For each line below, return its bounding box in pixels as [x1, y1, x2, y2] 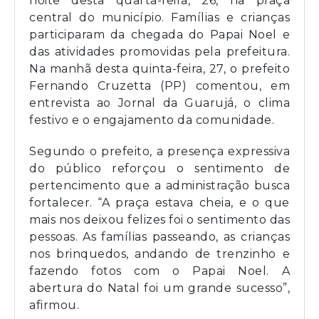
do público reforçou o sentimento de [29, 161, 290, 175]
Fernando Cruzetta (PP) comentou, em [29, 78, 290, 93]
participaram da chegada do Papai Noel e [29, 27, 290, 41]
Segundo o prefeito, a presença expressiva [29, 144, 290, 158]
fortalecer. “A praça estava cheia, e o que [29, 195, 290, 209]
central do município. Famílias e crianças [29, 10, 290, 24]
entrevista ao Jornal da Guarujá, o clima [29, 95, 290, 110]
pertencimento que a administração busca [29, 178, 290, 192]
